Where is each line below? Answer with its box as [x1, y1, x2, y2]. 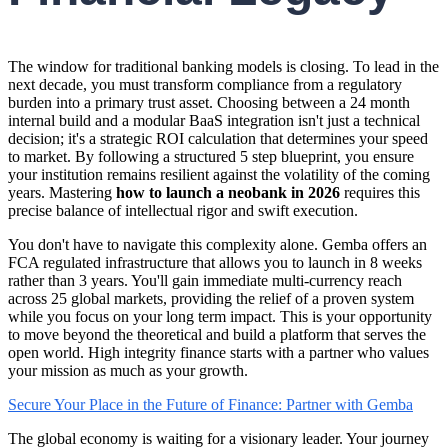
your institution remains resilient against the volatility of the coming [8, 166, 430, 184]
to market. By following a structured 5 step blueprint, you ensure [8, 148, 414, 166]
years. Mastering [8, 184, 116, 202]
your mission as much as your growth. [8, 362, 248, 380]
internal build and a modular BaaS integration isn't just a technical [8, 112, 420, 130]
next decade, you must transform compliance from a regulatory [8, 76, 402, 94]
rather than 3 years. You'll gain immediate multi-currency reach [8, 272, 402, 290]
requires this [340, 184, 420, 202]
